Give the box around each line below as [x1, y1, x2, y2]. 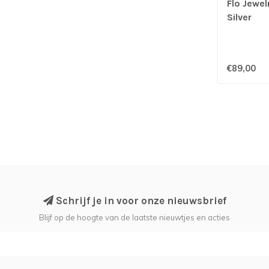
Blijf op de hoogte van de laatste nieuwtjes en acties [39, 212, 230, 222]
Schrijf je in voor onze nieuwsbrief [53, 194, 226, 207]
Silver [226, 11, 252, 23]
